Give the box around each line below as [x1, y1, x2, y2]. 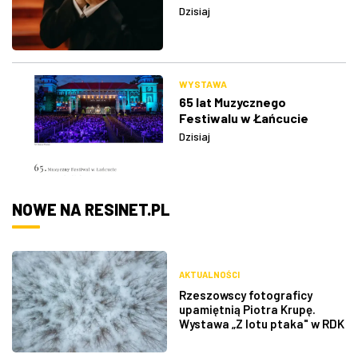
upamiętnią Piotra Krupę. [179, 302, 316, 317]
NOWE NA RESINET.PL [12, 200, 170, 220]
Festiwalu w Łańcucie [179, 110, 308, 126]
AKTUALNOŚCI [179, 269, 240, 280]
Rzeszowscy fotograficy [179, 288, 312, 303]
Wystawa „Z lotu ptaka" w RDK [179, 316, 344, 332]
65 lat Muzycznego [179, 94, 286, 110]
